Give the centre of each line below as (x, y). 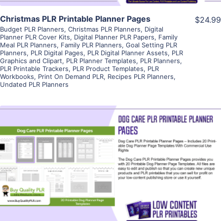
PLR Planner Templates (101, 60)
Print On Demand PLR (71, 76)
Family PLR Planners (91, 45)
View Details (110, 152)
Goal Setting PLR (151, 45)
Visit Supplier (110, 180)
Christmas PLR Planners (104, 29)
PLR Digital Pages (57, 53)
